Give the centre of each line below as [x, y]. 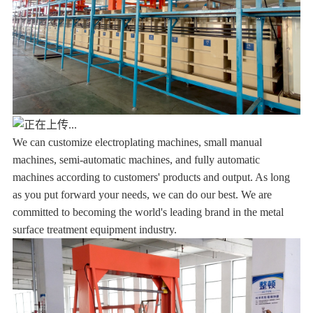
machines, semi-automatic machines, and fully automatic [136, 159]
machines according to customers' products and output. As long [151, 177]
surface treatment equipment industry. [94, 229]
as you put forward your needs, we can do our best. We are [142, 194]
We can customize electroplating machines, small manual [137, 142]
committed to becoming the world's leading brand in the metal [148, 212]
